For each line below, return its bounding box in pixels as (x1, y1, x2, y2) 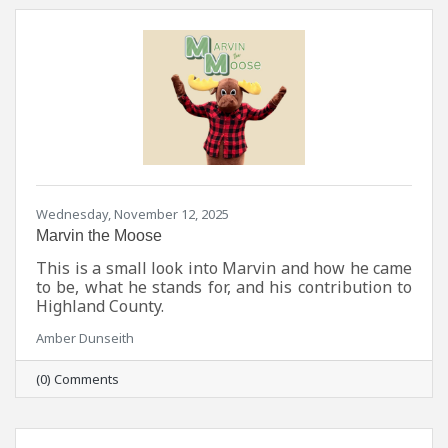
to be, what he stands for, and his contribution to (36, 276, 412, 299)
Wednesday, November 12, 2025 (36, 205, 229, 224)
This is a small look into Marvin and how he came (36, 257, 412, 280)
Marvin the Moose (36, 227, 162, 245)
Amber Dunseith (36, 329, 134, 348)
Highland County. (36, 295, 164, 318)
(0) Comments (36, 370, 119, 389)
